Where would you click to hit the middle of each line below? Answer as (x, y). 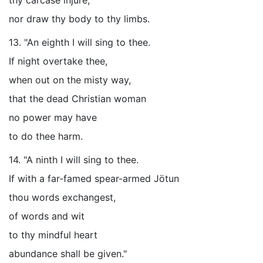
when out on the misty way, (70, 80)
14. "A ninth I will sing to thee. (74, 160)
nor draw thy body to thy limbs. (79, 19)
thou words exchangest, (62, 197)
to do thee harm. (46, 136)
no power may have (53, 117)
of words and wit (47, 216)
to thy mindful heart (53, 235)
